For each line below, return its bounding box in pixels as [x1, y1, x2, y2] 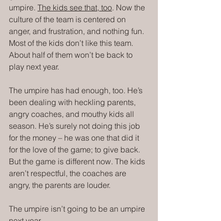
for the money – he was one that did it [9, 133, 141, 143]
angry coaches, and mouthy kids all [9, 109, 136, 119]
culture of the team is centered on [9, 14, 128, 25]
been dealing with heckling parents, [9, 97, 138, 108]
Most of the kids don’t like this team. [9, 38, 135, 48]
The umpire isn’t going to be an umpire [9, 204, 147, 214]
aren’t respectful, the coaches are [9, 168, 128, 179]
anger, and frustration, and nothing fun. [9, 26, 146, 37]
